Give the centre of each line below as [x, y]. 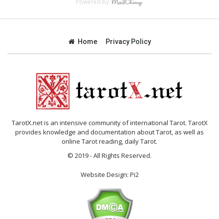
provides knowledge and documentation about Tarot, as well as [109, 132]
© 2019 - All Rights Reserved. [109, 155]
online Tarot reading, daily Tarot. [109, 141]
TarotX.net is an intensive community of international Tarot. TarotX [109, 122]
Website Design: [105, 174]
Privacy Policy [128, 41]
